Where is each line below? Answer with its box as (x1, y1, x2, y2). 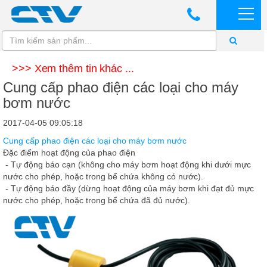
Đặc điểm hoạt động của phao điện (3, 148, 135, 157)
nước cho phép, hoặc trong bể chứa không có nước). (3, 172, 203, 181)
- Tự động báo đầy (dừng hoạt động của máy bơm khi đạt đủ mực (3, 184, 254, 193)
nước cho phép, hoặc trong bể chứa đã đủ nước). (3, 195, 190, 205)
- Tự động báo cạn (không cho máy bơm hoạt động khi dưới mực (3, 160, 251, 169)
